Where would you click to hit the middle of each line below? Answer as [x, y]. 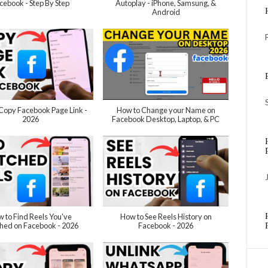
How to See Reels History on [166, 217]
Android [166, 12]
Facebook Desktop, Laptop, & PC [166, 119]
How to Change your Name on [166, 110]
